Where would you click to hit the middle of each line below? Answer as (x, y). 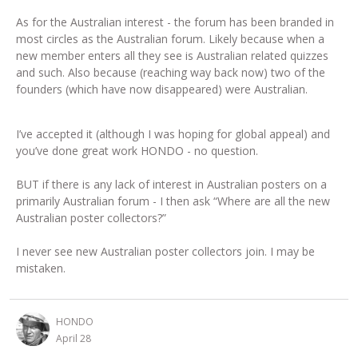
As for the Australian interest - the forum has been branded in (175, 22)
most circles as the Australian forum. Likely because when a (170, 38)
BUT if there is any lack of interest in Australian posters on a (171, 184)
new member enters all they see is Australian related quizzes (172, 55)
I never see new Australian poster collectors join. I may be (165, 251)
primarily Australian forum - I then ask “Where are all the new (173, 201)
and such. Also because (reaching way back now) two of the (171, 72)
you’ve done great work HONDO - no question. (137, 150)
